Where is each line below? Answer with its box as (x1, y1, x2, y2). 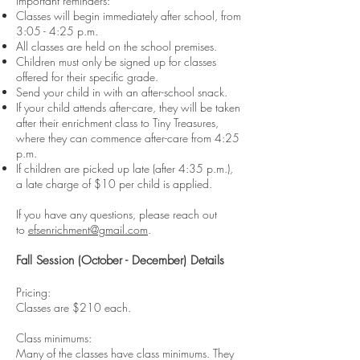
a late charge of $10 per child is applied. (16, 176, 212, 191)
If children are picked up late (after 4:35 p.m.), (16, 161, 233, 176)
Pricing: (16, 284, 54, 300)
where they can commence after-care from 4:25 (16, 130, 239, 145)
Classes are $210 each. (16, 300, 131, 315)
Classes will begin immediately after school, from (16, 8, 241, 23)
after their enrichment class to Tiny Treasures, (16, 115, 219, 130)
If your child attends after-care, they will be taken (16, 100, 240, 115)
